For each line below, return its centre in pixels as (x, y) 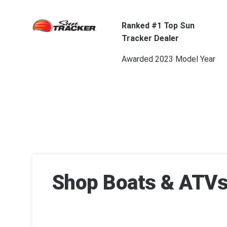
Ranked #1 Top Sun (158, 26)
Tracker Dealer (150, 39)
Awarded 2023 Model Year (168, 59)
